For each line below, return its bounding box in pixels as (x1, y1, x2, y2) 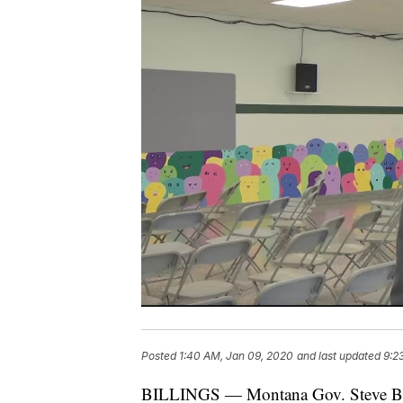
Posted (141, 349, 179, 363)
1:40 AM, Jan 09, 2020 (179, 349, 293, 363)
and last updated (297, 349, 381, 363)
